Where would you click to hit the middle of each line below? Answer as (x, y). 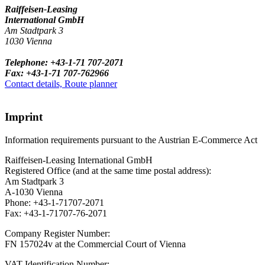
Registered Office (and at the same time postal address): (108, 170)
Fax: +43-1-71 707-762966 (57, 73)
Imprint (24, 117)
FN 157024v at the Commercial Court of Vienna (95, 244)
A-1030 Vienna (34, 192)
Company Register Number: (57, 233)
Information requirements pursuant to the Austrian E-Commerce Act (131, 140)
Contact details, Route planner (61, 83)
